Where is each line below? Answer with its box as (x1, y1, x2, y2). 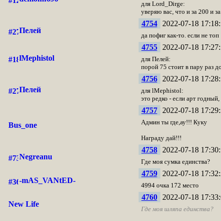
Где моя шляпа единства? (141, 205, 214, 213)
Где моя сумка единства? (141, 158, 210, 165)
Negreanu (19, 152, 52, 161)
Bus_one (8, 121, 37, 129)
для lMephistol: (141, 87, 184, 94)
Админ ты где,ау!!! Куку (141, 118, 207, 126)
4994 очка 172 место (141, 182, 199, 189)
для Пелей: (141, 55, 171, 63)
